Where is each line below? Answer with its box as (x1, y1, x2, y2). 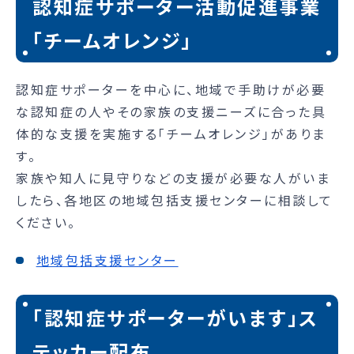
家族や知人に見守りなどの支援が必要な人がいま (16, 168, 330, 187)
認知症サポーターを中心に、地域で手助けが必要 (16, 79, 326, 99)
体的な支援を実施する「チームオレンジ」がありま (16, 123, 326, 143)
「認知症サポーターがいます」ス (32, 303, 319, 331)
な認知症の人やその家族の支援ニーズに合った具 (16, 101, 326, 121)
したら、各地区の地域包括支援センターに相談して (16, 190, 333, 209)
